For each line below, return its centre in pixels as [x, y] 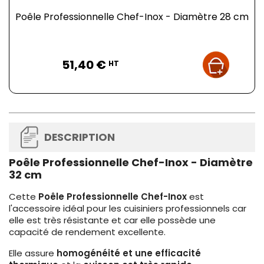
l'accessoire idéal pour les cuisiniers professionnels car [128, 209]
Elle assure [32, 253]
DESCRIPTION [80, 138]
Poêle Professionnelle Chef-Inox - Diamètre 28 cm [132, 17]
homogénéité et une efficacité [128, 253]
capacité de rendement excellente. [87, 232]
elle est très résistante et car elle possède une [112, 220]
